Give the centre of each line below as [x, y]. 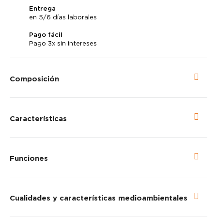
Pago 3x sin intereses [63, 43]
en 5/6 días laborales [63, 17]
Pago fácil [46, 34]
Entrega [42, 8]
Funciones [29, 158]
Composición [34, 79]
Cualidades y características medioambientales [99, 198]
